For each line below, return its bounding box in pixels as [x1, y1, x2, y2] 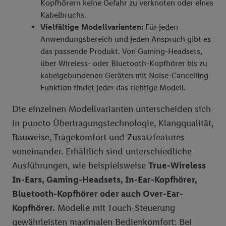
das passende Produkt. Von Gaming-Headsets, [40, 46, 202, 56]
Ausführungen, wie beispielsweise [12, 160, 148, 171]
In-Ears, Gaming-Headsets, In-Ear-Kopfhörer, [12, 174, 197, 185]
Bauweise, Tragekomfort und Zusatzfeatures [12, 132, 185, 143]
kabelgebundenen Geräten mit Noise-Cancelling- [40, 71, 211, 80]
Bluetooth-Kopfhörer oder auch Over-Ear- [12, 188, 183, 199]
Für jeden [143, 22, 178, 32]
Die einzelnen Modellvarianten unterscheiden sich [12, 103, 211, 115]
